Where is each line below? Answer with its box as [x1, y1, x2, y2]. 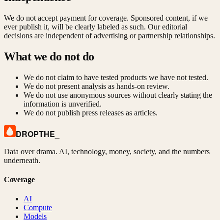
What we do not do [4, 50, 94, 63]
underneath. [4, 156, 40, 165]
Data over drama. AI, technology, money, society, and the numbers [4, 147, 210, 156]
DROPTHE [16, 128, 55, 139]
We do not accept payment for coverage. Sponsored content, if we [4, 13, 208, 22]
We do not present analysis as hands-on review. [24, 82, 169, 90]
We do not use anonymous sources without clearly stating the [24, 90, 212, 99]
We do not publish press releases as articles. [24, 108, 158, 117]
